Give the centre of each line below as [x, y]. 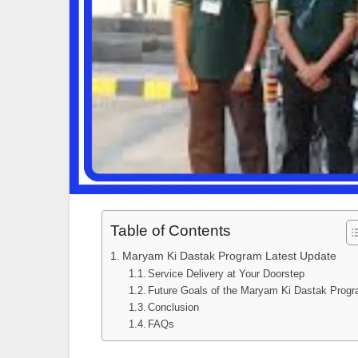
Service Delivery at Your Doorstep [227, 274]
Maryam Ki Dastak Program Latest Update [229, 256]
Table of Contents [171, 231]
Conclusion [174, 308]
